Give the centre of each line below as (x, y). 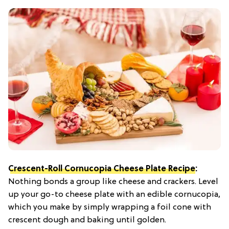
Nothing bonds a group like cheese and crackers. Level (113, 182)
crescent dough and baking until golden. (87, 220)
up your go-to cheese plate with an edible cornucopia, (114, 194)
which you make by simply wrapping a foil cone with (110, 207)
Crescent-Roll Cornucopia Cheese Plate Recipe (102, 169)
